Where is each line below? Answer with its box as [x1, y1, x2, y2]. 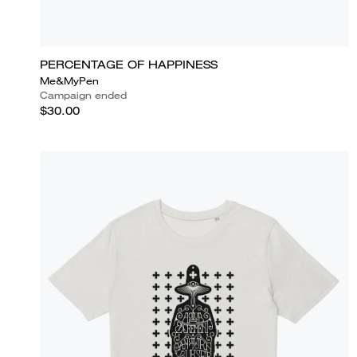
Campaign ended [40, 88, 127, 102]
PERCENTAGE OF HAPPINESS [40, 57, 218, 72]
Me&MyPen [40, 73, 99, 88]
